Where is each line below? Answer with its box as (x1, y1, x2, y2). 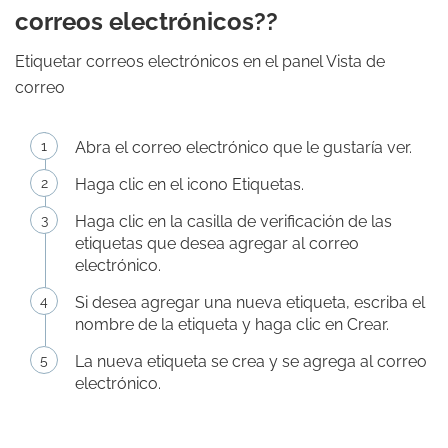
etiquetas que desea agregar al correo (75, 234, 359, 253)
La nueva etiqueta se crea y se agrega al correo (75, 352, 427, 371)
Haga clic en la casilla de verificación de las (75, 212, 392, 231)
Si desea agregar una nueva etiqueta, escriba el (75, 293, 425, 312)
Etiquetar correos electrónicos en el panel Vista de (15, 52, 385, 71)
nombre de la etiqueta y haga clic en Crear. (75, 315, 389, 334)
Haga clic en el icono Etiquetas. (75, 175, 304, 194)
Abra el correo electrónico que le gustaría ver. (75, 138, 412, 157)
